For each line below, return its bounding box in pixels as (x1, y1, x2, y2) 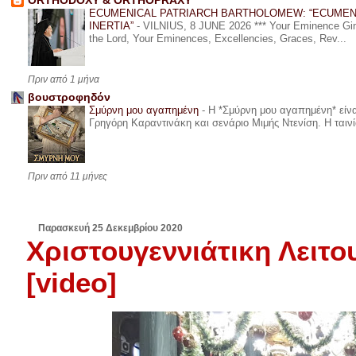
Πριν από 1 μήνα (27, 74, 99, 86)
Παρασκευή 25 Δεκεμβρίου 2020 (38, 222, 184, 234)
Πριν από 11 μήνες (27, 171, 107, 183)
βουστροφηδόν (27, 91, 110, 104)
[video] (26, 267, 118, 299)
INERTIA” (88, 20, 137, 33)
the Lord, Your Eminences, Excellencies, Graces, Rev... (88, 33, 346, 45)
